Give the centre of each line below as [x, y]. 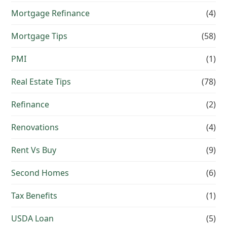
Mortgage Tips [40, 36]
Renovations [35, 127]
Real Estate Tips [41, 82]
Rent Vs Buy [34, 150]
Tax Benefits [34, 196]
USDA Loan [33, 219]
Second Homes [40, 173]
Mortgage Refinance [51, 13]
